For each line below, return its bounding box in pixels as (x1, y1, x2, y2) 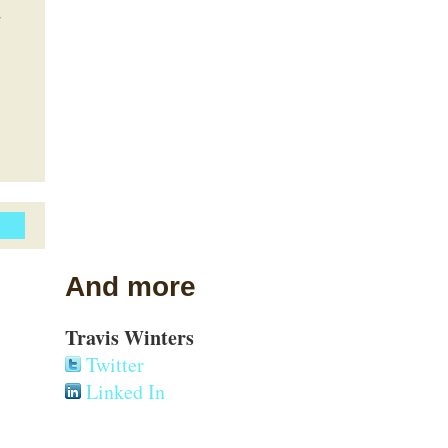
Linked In (80, 378, 165, 405)
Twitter (80, 351, 144, 378)
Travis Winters (64, 323, 194, 352)
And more (64, 271, 196, 302)
